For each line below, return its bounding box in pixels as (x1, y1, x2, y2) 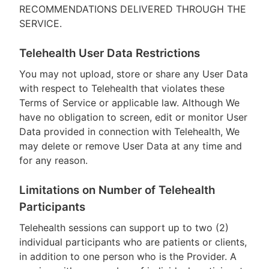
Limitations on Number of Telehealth (19, 183, 215, 197)
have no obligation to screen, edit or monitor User (19, 111, 247, 123)
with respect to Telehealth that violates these (19, 82, 225, 94)
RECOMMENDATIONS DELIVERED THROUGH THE (19, 3, 246, 15)
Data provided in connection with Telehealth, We (19, 125, 240, 138)
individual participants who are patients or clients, (19, 236, 247, 248)
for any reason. (19, 154, 88, 166)
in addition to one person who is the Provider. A (19, 250, 237, 262)
